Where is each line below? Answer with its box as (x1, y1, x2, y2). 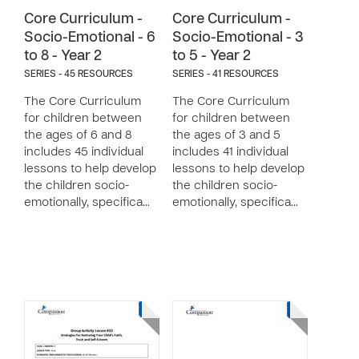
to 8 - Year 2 (24, 50, 102, 63)
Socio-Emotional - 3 (172, 31, 303, 45)
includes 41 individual (172, 147, 288, 158)
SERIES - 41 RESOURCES (172, 70, 279, 79)
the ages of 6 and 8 (24, 130, 131, 141)
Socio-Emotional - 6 (24, 31, 155, 45)
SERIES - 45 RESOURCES (24, 70, 133, 79)
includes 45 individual (24, 147, 143, 158)
